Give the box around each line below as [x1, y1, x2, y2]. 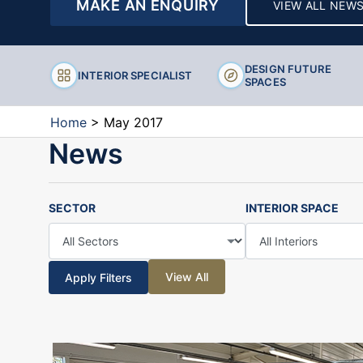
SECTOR [48, 201, 96, 216]
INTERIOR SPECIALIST [78, 69, 193, 83]
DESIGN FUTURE [245, 62, 331, 76]
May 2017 [104, 114, 163, 131]
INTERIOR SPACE [245, 201, 339, 216]
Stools [215, 31, 247, 45]
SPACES [245, 75, 286, 89]
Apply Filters [64, 271, 132, 285]
